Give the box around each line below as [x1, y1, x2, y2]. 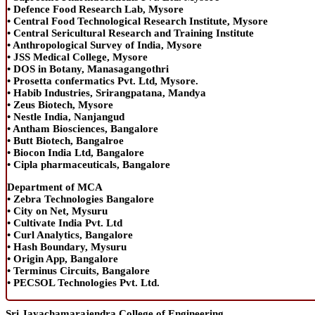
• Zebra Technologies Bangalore [7, 193, 154, 205]
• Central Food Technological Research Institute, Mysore [7, 15, 268, 27]
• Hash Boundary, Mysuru [7, 240, 127, 252]
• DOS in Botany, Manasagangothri [7, 63, 169, 75]
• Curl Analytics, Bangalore [7, 229, 133, 240]
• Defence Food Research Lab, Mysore [7, 3, 184, 15]
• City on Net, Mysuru [7, 205, 108, 217]
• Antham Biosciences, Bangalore [7, 122, 158, 134]
